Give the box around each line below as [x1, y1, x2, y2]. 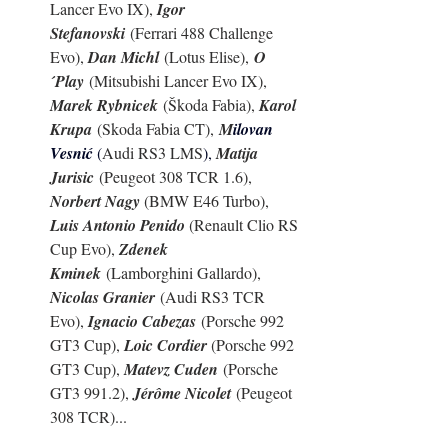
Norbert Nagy [50, 190, 144, 213]
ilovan [233, 118, 277, 141]
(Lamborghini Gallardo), [101, 262, 265, 284]
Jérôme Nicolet [133, 382, 231, 405]
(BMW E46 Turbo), [144, 190, 273, 212]
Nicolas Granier [50, 286, 155, 309]
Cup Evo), [50, 238, 119, 260]
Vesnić [50, 142, 97, 165]
